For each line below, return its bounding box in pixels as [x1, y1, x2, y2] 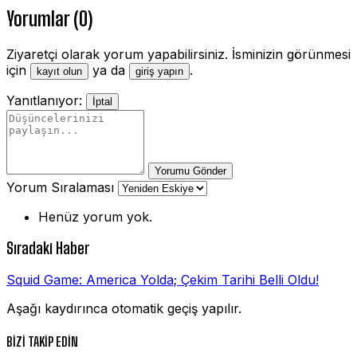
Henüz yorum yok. [38, 208, 152, 225]
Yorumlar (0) [6, 6, 92, 30]
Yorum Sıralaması [6, 178, 114, 195]
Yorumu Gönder [155, 164, 226, 177]
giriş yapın [135, 65, 183, 77]
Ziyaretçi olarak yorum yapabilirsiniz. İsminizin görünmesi [6, 45, 351, 62]
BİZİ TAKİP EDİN [6, 333, 78, 349]
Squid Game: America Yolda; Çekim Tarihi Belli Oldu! [6, 272, 319, 288]
